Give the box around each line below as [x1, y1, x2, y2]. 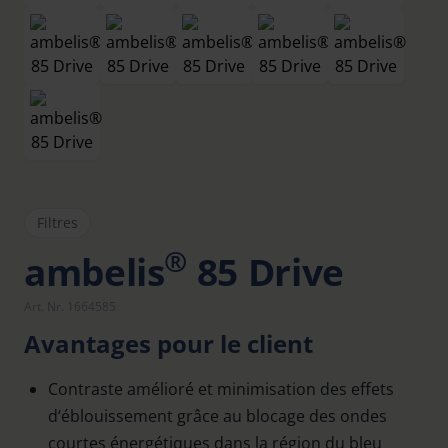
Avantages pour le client [24, 327, 313, 360]
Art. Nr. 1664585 [24, 298, 116, 315]
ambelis [24, 247, 165, 297]
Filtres [37, 213, 78, 232]
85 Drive [187, 247, 344, 297]
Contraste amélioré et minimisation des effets [48, 378, 394, 400]
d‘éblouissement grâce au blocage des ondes [48, 405, 387, 427]
